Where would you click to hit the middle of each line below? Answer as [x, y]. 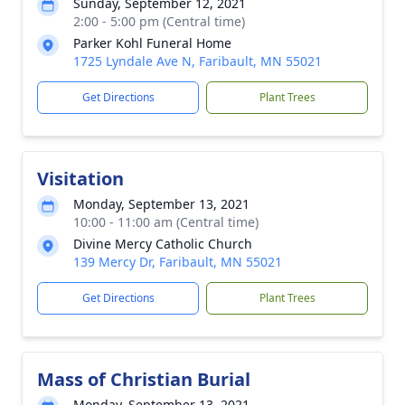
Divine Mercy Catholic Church [163, 244]
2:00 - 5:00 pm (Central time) [159, 21]
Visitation [80, 179]
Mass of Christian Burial [144, 379]
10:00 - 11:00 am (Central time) [166, 222]
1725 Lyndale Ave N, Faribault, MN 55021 [198, 61]
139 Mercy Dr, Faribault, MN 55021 [178, 262]
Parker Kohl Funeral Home [152, 43]
